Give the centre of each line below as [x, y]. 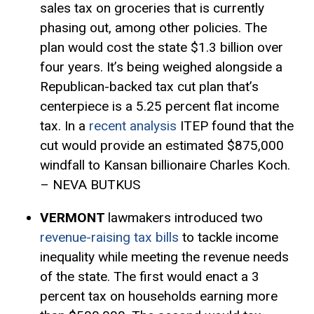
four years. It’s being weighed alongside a [161, 67]
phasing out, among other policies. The [153, 27]
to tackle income [228, 238]
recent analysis [132, 125]
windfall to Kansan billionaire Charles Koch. [165, 165]
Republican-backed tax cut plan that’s [149, 86]
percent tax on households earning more [158, 296]
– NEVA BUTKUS [90, 184]
